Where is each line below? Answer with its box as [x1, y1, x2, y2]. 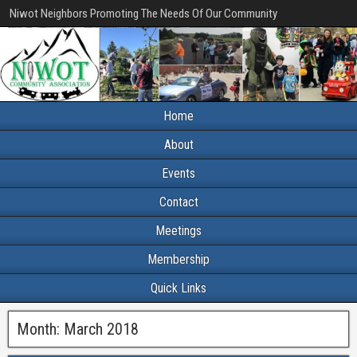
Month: [17, 319, 64, 339]
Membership [147, 251, 210, 267]
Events [162, 165, 195, 181]
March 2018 [64, 319, 139, 339]
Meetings [155, 222, 202, 238]
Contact [159, 194, 198, 210]
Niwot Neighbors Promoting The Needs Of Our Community [10, 6, 277, 21]
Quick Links [151, 280, 206, 296]
